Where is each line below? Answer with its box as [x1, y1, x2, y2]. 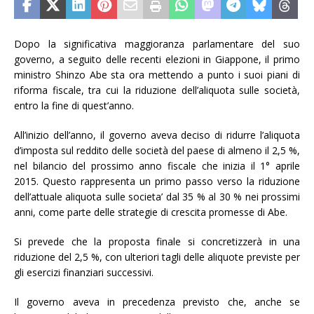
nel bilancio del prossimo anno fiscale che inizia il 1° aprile [14, 158, 300, 172]
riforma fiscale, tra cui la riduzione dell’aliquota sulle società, [14, 83, 300, 97]
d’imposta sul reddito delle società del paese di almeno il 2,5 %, [14, 143, 300, 157]
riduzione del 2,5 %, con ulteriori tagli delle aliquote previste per [14, 250, 300, 264]
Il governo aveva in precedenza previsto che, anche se [14, 294, 300, 308]
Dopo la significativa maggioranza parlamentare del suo [14, 36, 300, 50]
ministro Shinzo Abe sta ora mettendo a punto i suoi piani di [14, 67, 300, 81]
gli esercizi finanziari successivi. [14, 265, 153, 279]
